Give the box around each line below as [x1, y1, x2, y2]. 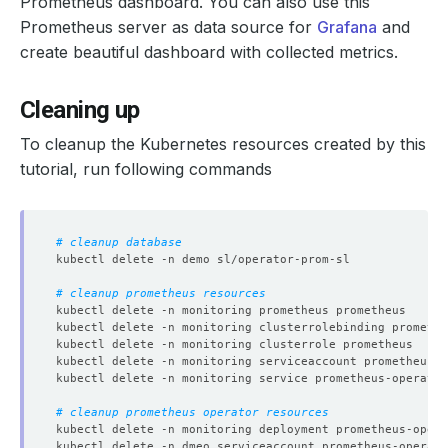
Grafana [317, 16, 377, 37]
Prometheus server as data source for [20, 16, 317, 37]
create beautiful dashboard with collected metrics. [20, 41, 398, 62]
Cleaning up [20, 95, 140, 124]
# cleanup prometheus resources [56, 285, 266, 300]
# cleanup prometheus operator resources [56, 404, 329, 419]
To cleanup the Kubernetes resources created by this [20, 133, 426, 154]
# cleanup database [56, 234, 182, 249]
